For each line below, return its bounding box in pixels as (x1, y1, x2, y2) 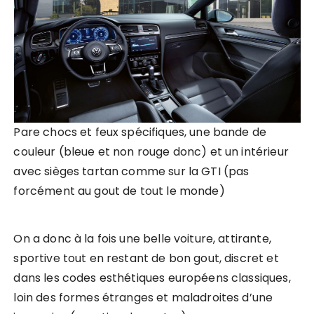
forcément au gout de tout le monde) (13, 183, 225, 200)
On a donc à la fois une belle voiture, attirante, (13, 231, 271, 247)
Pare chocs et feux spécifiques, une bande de (13, 124, 267, 141)
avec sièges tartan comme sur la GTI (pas (13, 163, 250, 180)
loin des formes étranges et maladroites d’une (13, 289, 273, 306)
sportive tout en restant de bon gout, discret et (13, 250, 279, 267)
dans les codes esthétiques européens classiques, (13, 270, 291, 287)
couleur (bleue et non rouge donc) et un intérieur (13, 144, 289, 161)
